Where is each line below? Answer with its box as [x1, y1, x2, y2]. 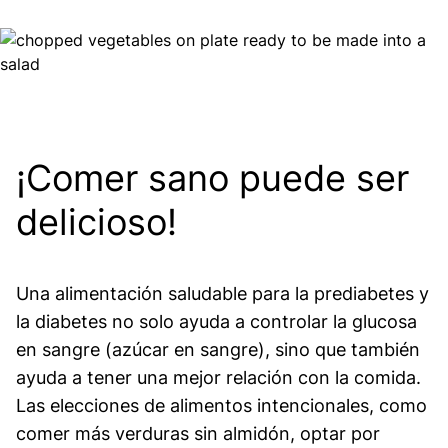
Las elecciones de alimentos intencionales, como [16, 395, 427, 416]
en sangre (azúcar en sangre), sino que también [16, 339, 420, 360]
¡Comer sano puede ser [16, 156, 409, 200]
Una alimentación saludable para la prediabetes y [16, 283, 429, 304]
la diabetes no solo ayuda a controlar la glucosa [16, 311, 417, 332]
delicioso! [16, 200, 177, 244]
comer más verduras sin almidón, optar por [16, 423, 380, 444]
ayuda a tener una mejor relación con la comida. [16, 367, 421, 388]
